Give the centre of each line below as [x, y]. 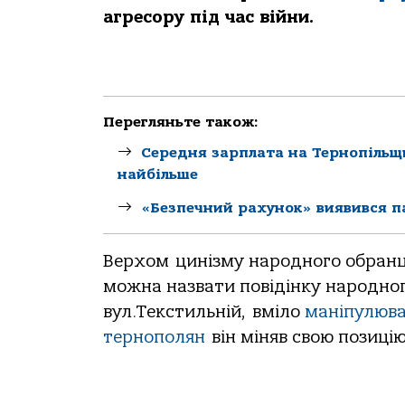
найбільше [158, 174]
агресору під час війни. [208, 17]
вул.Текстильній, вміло [204, 311]
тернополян [154, 337]
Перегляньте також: [181, 122]
